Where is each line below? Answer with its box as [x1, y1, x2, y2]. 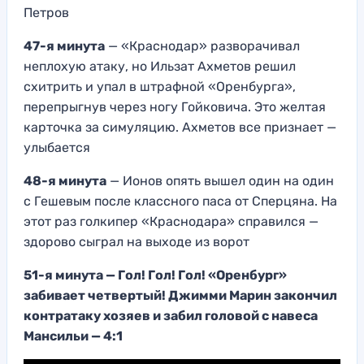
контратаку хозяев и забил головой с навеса [24, 307, 318, 323]
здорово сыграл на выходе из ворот [24, 233, 249, 249]
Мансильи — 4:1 [24, 327, 123, 344]
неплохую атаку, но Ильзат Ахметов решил [24, 58, 296, 74]
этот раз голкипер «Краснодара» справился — [24, 213, 318, 229]
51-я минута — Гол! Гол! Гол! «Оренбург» [24, 266, 287, 283]
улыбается [24, 139, 90, 155]
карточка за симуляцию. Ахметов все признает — [24, 119, 336, 135]
